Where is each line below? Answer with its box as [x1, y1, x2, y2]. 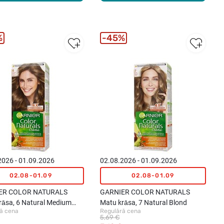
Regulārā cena [99, 207, 141, 214]
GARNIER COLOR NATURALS [99, 187, 190, 196]
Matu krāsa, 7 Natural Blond [99, 198, 187, 206]
